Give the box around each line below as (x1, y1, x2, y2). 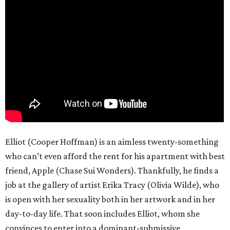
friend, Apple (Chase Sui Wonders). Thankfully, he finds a (5, 165, 219, 176)
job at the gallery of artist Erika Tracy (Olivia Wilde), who (5, 180, 219, 190)
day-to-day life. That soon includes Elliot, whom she (5, 208, 200, 219)
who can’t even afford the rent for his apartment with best (5, 151, 225, 162)
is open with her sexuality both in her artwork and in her (5, 194, 215, 205)
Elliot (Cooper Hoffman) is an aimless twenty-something (5, 137, 219, 147)
